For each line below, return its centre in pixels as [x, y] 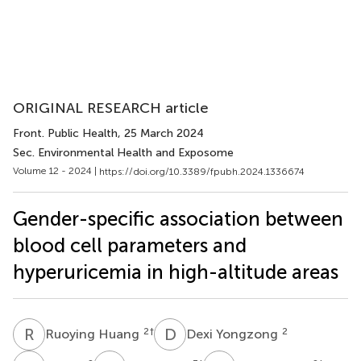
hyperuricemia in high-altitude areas [176, 272]
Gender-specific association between [178, 218]
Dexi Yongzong [234, 334]
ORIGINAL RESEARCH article [111, 108]
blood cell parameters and [130, 245]
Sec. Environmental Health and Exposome [123, 153]
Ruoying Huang [94, 334]
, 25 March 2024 [161, 133]
